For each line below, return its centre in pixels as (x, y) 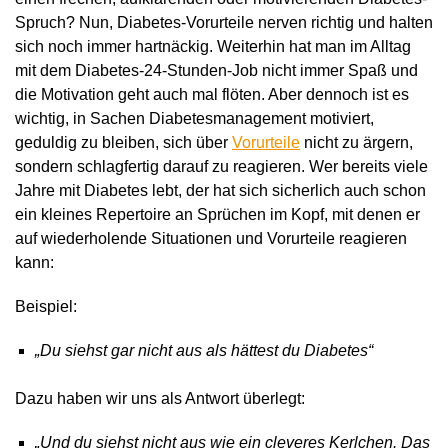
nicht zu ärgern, (356, 143)
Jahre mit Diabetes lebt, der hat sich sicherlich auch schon (220, 191)
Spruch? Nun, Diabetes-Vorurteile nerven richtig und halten (224, 23)
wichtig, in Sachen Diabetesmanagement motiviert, (194, 119)
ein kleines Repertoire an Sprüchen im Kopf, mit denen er (217, 215)
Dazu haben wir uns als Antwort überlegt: (160, 399)
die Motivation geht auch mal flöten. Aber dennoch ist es (212, 95)
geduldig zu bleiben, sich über (123, 143)
